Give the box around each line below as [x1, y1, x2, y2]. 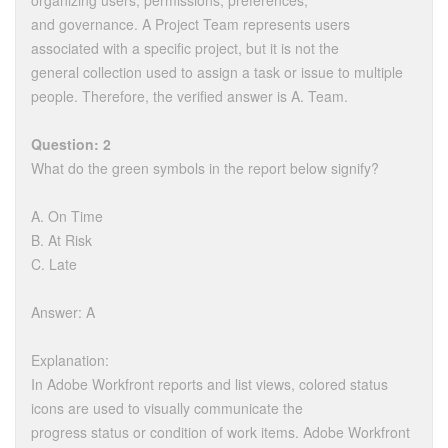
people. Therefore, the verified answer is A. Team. [31, 86, 348, 107]
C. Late [31, 254, 77, 275]
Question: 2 [31, 134, 111, 155]
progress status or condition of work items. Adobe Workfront [31, 422, 410, 443]
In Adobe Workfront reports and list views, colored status [31, 374, 388, 395]
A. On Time [31, 206, 103, 227]
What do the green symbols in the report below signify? [31, 158, 379, 179]
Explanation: [31, 350, 109, 371]
